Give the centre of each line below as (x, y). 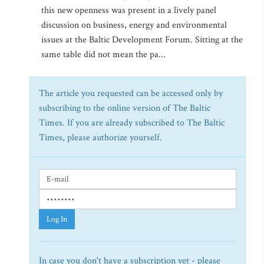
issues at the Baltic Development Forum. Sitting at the (142, 40)
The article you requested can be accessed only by (131, 93)
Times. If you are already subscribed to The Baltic (132, 123)
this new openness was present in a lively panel (129, 10)
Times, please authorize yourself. (100, 138)
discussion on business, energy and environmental (134, 25)
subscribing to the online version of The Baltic (125, 108)
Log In (57, 219)
